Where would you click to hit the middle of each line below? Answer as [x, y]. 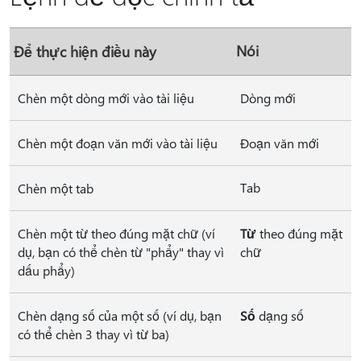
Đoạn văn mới [280, 143]
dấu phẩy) [46, 270]
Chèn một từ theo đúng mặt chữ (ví [116, 233]
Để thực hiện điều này [85, 51]
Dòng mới [268, 98]
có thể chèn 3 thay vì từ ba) [93, 334]
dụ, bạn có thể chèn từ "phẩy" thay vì [121, 252]
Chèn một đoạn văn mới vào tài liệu [118, 143]
